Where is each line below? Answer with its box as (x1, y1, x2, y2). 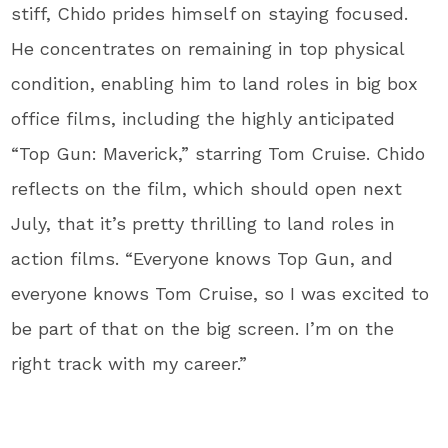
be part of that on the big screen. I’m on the (11, 317, 395, 339)
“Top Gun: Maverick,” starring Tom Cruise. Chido (11, 142, 426, 164)
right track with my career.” (11, 352, 248, 374)
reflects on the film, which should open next (11, 177, 403, 199)
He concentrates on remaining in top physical (11, 37, 405, 59)
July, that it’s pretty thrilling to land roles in (11, 212, 396, 234)
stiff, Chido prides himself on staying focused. (11, 2, 409, 24)
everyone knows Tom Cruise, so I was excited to (11, 282, 430, 304)
